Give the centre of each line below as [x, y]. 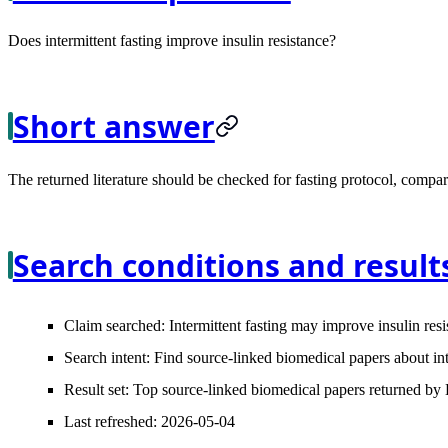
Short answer [113, 126]
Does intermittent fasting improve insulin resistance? [172, 40]
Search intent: [107, 357]
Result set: [96, 389]
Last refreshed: [110, 421]
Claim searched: [114, 325]
